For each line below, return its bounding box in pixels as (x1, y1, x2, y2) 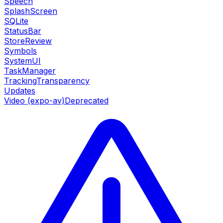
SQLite (4, 16, 28, 26)
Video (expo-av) (4, 96, 65, 106)
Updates (4, 86, 35, 96)
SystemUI (4, 56, 41, 66)
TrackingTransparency (4, 76, 90, 86)
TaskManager (4, 66, 56, 76)
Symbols (4, 46, 37, 56)
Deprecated (65, 96, 109, 106)
